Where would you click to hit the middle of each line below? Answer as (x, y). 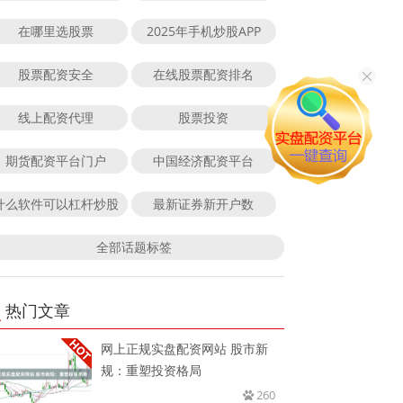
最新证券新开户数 (204, 203)
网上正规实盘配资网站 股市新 (185, 348)
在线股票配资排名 (204, 74)
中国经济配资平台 (204, 160)
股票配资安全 (55, 74)
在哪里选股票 (55, 31)
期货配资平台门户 (55, 160)
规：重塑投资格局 (152, 370)
